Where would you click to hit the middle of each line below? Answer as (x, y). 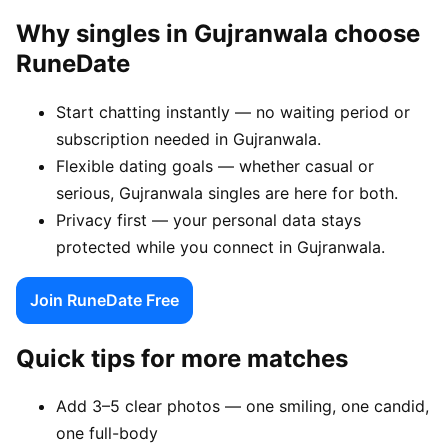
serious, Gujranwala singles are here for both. (227, 192)
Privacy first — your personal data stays (208, 219)
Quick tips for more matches (182, 358)
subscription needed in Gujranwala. (188, 138)
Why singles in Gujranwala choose (218, 33)
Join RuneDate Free (104, 299)
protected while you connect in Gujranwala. (220, 246)
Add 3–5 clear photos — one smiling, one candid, (242, 406)
